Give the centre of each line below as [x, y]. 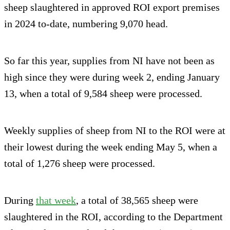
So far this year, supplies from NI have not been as [109, 61]
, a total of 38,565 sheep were [137, 200]
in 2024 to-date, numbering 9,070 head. [86, 24]
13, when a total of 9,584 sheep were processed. [103, 94]
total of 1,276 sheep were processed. [80, 164]
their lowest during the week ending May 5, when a [111, 147]
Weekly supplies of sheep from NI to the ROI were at [115, 131]
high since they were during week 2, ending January [112, 77]
